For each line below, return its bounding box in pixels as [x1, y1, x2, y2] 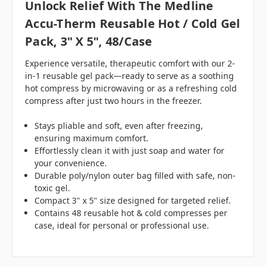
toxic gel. [34, 182, 71, 194]
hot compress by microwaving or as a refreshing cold [25, 83, 237, 94]
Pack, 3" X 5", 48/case [25, 33, 153, 50]
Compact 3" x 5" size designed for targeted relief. [34, 195, 232, 207]
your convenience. [34, 157, 107, 169]
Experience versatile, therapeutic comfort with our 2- [25, 58, 235, 69]
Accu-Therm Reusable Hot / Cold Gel [25, 15, 240, 32]
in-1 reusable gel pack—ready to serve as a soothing [25, 70, 234, 82]
